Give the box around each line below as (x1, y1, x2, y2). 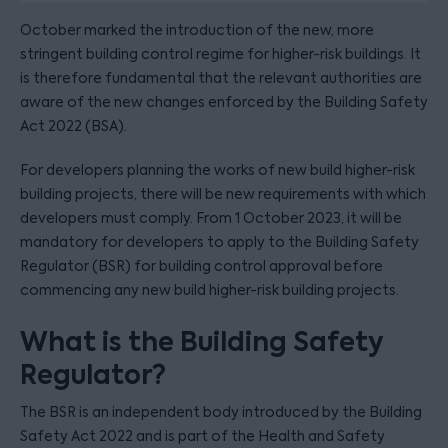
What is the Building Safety (20, 324, 384, 360)
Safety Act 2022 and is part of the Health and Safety (20, 427, 385, 445)
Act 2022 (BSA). (20, 117, 127, 135)
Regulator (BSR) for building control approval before (20, 257, 383, 275)
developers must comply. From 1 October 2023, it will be (20, 209, 402, 227)
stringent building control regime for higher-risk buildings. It (20, 45, 421, 63)
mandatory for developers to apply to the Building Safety (20, 233, 419, 251)
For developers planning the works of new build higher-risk (20, 161, 415, 179)
